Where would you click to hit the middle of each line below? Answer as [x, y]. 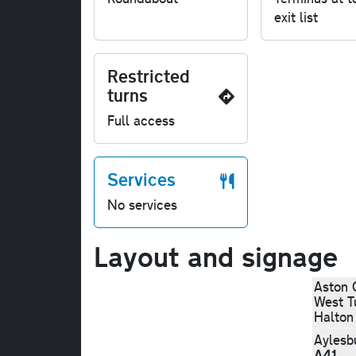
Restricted [149, 76]
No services [142, 205]
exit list [296, 17]
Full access [141, 121]
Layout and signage [216, 256]
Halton [333, 317]
